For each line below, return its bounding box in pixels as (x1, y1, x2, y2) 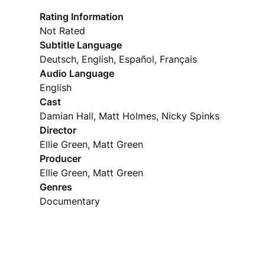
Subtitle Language (40, 39, 122, 51)
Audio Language (40, 67, 115, 79)
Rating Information (40, 11, 124, 22)
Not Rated (40, 25, 86, 37)
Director (40, 124, 77, 136)
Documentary (40, 195, 101, 207)
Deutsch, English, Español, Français (40, 53, 198, 65)
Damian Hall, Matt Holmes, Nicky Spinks (40, 110, 220, 122)
